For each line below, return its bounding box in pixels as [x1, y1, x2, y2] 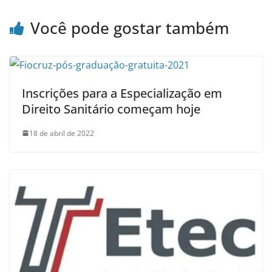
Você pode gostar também [30, 16, 229, 39]
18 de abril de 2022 [29, 127, 94, 138]
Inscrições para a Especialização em [22, 84, 222, 101]
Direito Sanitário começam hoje [22, 100, 200, 117]
